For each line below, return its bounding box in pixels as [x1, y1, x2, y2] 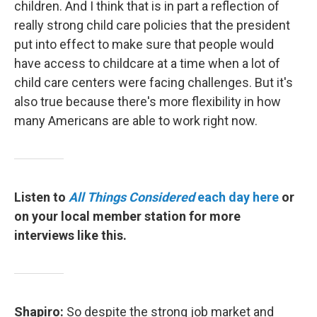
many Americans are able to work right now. [14, 113, 258, 128]
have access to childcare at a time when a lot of [14, 56, 280, 71]
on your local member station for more [14, 209, 241, 224]
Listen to [14, 190, 69, 204]
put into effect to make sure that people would [14, 37, 274, 52]
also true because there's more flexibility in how [14, 94, 281, 109]
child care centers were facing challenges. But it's [14, 75, 293, 90]
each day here [195, 190, 279, 204]
